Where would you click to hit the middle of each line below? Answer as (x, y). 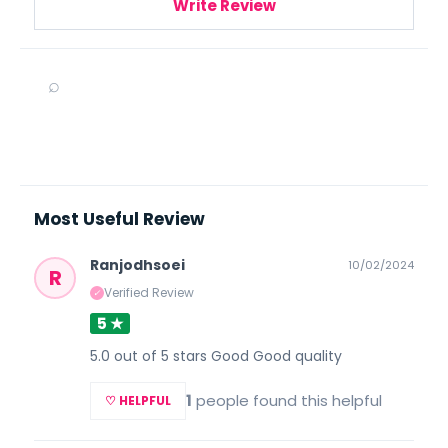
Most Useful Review (119, 218)
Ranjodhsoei (137, 264)
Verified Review (149, 293)
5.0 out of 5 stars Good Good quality (216, 355)
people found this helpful (287, 400)
